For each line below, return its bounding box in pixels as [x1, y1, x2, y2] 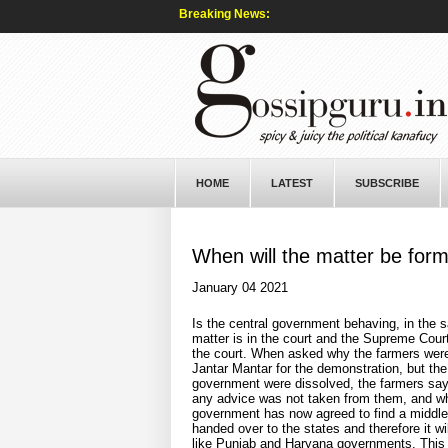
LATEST [270, 177, 313, 189]
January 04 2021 [191, 280, 288, 295]
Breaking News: [178, 7, 270, 21]
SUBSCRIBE [354, 177, 419, 189]
